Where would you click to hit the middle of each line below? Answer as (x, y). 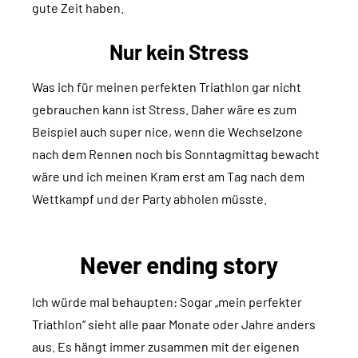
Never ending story (179, 265)
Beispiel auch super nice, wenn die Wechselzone (167, 132)
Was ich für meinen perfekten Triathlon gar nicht (167, 87)
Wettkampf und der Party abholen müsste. (149, 199)
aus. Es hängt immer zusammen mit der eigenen (166, 347)
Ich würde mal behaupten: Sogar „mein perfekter (167, 302)
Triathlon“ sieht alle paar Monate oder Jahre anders (174, 324)
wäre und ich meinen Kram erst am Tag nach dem (168, 177)
